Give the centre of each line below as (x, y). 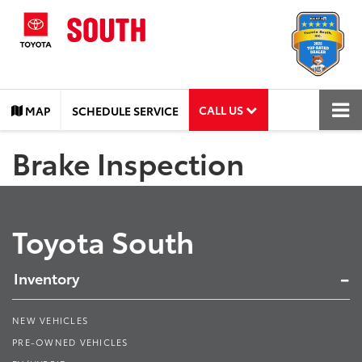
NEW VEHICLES (50, 320)
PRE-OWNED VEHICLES (70, 342)
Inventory (46, 278)
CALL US (222, 109)
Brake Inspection (128, 162)
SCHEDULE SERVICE (125, 110)
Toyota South (103, 241)
